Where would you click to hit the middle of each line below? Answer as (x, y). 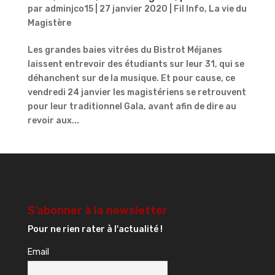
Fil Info (189, 9)
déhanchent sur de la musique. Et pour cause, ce (131, 78)
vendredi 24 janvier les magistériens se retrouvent (137, 92)
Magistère (49, 23)
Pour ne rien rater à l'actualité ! (95, 229)
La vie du (227, 9)
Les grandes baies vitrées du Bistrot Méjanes (125, 50)
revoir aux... (53, 120)
